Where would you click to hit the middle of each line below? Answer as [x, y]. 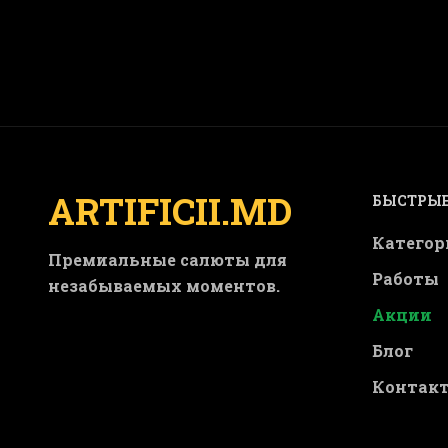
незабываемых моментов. [164, 285]
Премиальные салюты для [167, 259]
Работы [405, 278]
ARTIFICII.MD [170, 211]
